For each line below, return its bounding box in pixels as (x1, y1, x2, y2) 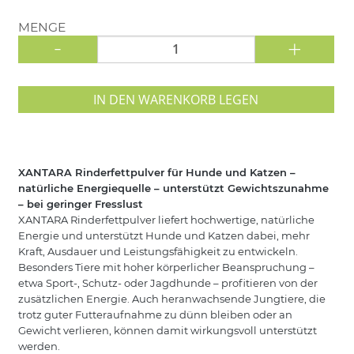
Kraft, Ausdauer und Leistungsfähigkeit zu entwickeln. (17, 245, 298, 258)
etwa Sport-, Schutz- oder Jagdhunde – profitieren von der (17, 277, 318, 290)
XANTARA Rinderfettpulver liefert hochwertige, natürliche (17, 213, 314, 227)
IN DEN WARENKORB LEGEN (93, 90, 259, 108)
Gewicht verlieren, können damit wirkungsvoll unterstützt (17, 324, 317, 337)
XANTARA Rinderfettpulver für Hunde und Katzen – (17, 166, 296, 179)
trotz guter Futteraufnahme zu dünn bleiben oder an (17, 308, 292, 322)
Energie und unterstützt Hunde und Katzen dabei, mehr (17, 229, 310, 243)
